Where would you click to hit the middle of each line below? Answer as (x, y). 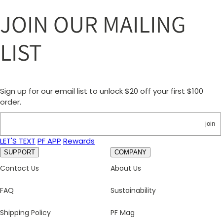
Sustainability (133, 191)
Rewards (79, 141)
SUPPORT (19, 152)
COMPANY (130, 152)
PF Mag (123, 213)
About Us (126, 168)
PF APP (49, 141)
